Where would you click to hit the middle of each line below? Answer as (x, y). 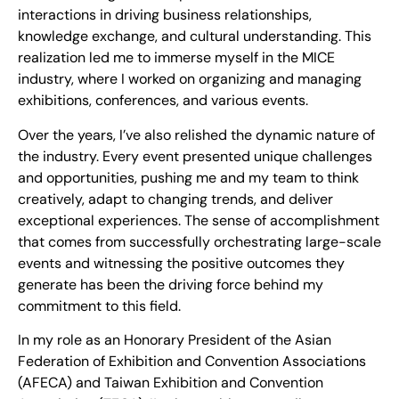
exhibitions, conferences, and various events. (163, 101)
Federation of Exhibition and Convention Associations (192, 362)
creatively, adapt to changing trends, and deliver (175, 199)
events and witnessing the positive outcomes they (181, 263)
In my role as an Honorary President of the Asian (175, 340)
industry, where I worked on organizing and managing (190, 79)
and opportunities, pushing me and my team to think (188, 177)
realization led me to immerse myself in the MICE (176, 58)
